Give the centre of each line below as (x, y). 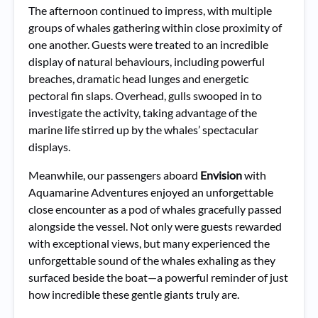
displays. (49, 147)
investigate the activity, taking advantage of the (143, 113)
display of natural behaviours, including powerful (147, 61)
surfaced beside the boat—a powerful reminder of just (158, 277)
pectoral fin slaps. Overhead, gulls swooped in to (145, 95)
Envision (221, 175)
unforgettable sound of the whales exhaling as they (152, 260)
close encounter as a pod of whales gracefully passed (155, 209)
